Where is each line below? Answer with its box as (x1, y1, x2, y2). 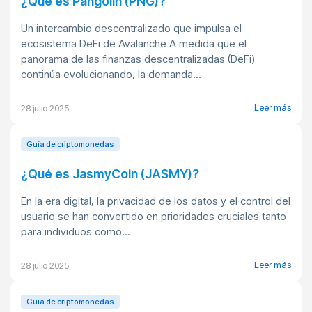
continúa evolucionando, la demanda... (21, 68, 201, 81)
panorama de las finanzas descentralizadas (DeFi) (21, 52, 255, 65)
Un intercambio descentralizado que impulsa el (21, 22, 242, 35)
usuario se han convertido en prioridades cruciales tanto (21, 210, 286, 223)
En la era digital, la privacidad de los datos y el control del (21, 194, 290, 208)
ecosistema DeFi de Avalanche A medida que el (21, 37, 247, 50)
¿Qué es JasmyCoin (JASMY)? (21, 166, 199, 181)
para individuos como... (21, 225, 130, 238)
